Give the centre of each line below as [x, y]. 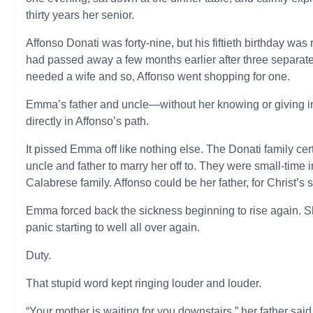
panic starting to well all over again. [113, 227]
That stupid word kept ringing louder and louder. [144, 283]
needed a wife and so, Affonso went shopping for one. [158, 77]
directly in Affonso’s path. [88, 121]
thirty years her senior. [80, 15]
